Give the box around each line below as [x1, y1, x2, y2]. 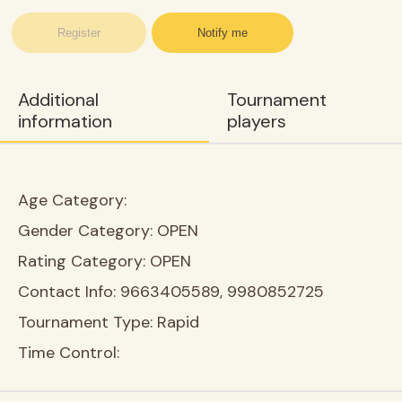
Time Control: [18, 342, 119, 363]
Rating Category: [18, 250, 150, 272]
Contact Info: [18, 281, 120, 302]
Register [57, 26, 101, 39]
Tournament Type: [18, 311, 157, 333]
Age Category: [18, 189, 127, 211]
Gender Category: [18, 220, 157, 241]
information [18, 109, 112, 133]
